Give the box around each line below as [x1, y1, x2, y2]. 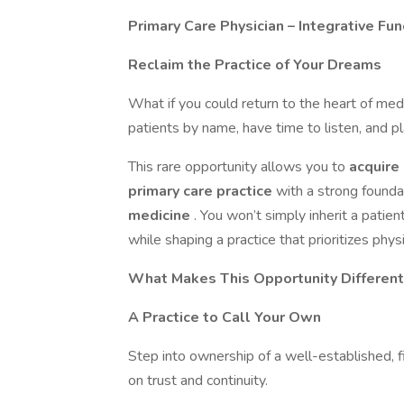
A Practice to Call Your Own [128, 308, 321, 327]
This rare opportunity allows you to [128, 157, 349, 177]
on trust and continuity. [128, 371, 268, 390]
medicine [128, 206, 194, 225]
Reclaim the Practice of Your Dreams [128, 55, 381, 75]
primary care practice [128, 181, 276, 201]
